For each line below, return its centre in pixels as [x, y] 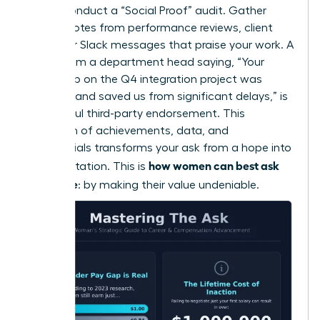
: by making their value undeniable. [169, 185]
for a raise [52, 183]
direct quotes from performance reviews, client [150, 27]
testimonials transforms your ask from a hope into [159, 147]
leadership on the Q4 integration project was [144, 79]
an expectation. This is [87, 166]
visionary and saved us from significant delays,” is [157, 96]
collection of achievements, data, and [127, 130]
